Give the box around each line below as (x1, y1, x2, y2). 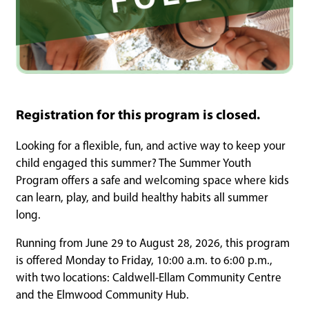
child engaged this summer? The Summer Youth (16, 156, 251, 170)
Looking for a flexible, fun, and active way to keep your (16, 139, 286, 153)
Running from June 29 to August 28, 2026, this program (16, 236, 290, 250)
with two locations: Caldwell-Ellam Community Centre (16, 270, 281, 285)
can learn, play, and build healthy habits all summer (16, 190, 268, 205)
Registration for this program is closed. (16, 106, 260, 123)
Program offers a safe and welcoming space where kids (16, 173, 289, 188)
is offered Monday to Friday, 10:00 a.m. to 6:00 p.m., (16, 253, 272, 268)
